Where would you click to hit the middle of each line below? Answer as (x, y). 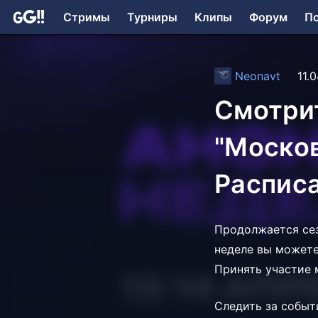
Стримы (87, 17)
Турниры (152, 17)
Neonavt (258, 76)
